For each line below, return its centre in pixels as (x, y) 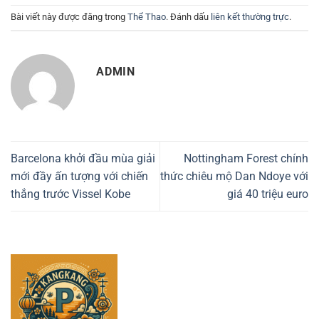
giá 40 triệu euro (268, 194)
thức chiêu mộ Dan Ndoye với (234, 176)
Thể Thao (147, 17)
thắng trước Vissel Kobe (70, 194)
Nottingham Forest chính (246, 158)
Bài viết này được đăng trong (69, 17)
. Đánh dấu (188, 17)
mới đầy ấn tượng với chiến (79, 176)
